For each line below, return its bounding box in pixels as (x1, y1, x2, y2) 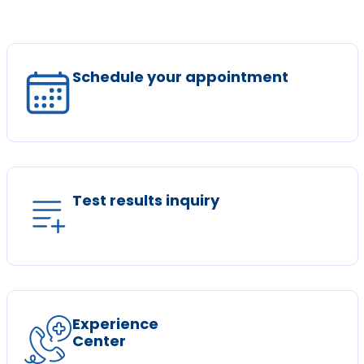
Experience (71, 314, 158, 334)
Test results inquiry (71, 190, 219, 210)
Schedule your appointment (71, 67, 288, 87)
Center (71, 331, 126, 351)
